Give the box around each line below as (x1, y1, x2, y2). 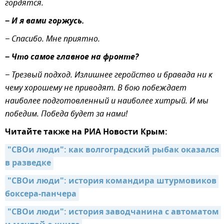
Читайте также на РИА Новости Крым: (5, 125, 167, 139)
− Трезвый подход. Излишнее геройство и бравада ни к (5, 68, 212, 82)
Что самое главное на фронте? (9, 50, 138, 64)
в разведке (5, 156, 51, 170)
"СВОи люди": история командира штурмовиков (7, 174, 216, 188)
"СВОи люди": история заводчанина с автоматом (7, 205, 219, 219)
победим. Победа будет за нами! (5, 107, 127, 121)
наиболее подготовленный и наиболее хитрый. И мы (5, 94, 208, 108)
